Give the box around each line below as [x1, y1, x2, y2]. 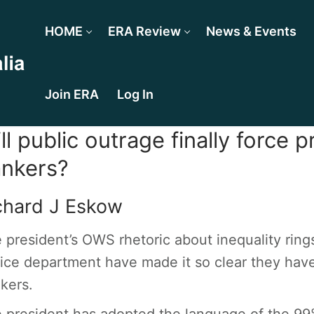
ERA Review [107, 24, 181, 39]
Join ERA [44, 87, 99, 102]
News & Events [205, 24, 296, 39]
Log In [116, 87, 153, 102]
